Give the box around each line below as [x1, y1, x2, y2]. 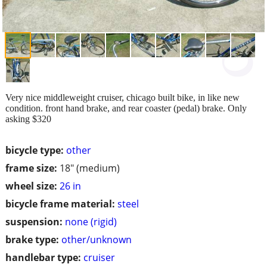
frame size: [5, 161, 57, 175]
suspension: [5, 215, 63, 228]
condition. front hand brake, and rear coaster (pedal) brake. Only [5, 103, 247, 113]
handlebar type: [5, 250, 81, 264]
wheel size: [5, 179, 57, 193]
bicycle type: [5, 143, 64, 157]
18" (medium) [60, 161, 120, 175]
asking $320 [5, 113, 51, 124]
